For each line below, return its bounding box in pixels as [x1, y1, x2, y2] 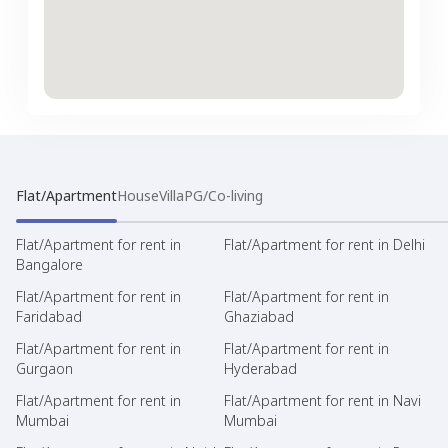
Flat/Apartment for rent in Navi [224, 390, 421, 410]
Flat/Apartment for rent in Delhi [224, 234, 425, 254]
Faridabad [16, 306, 82, 326]
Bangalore [16, 254, 83, 274]
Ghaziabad [224, 306, 294, 326]
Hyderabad [224, 358, 297, 378]
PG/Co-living [184, 185, 263, 205]
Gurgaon [16, 358, 73, 378]
